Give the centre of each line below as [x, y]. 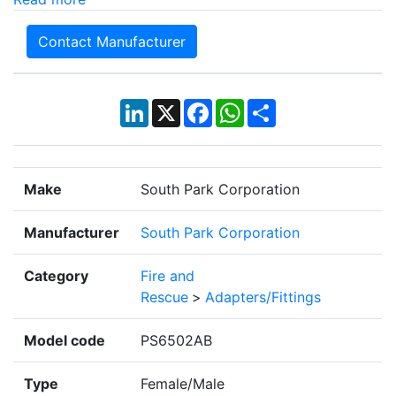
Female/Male [183, 384]
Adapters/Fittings [263, 297]
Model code [65, 341]
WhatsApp [278, 107]
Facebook [245, 107]
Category [56, 276]
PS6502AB [176, 341]
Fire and [168, 276]
